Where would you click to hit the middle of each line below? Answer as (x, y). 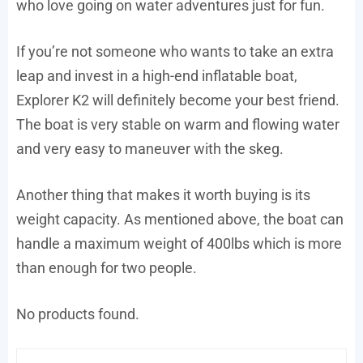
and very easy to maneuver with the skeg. (150, 149)
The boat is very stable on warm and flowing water (178, 125)
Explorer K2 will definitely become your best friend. (178, 100)
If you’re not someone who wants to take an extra (175, 52)
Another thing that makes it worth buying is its (163, 195)
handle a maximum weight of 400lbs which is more (179, 244)
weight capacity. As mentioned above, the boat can (180, 220)
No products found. (78, 314)
